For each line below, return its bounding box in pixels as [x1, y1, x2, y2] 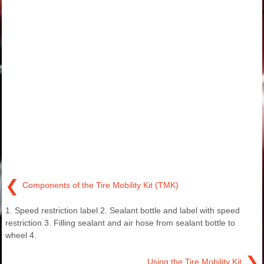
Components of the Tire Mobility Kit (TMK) [22, 180, 179, 190]
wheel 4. [5, 230, 37, 240]
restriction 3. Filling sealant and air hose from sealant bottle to [5, 217, 235, 227]
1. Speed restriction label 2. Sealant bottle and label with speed [5, 205, 240, 215]
